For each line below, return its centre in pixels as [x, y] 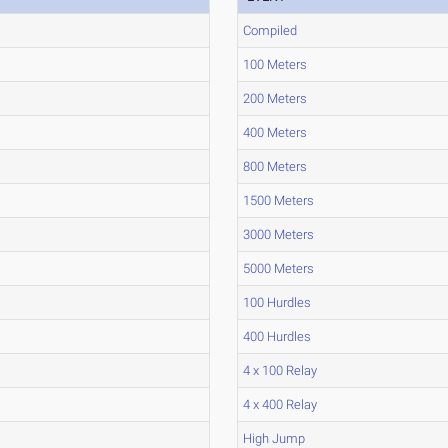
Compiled [270, 30]
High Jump [274, 438]
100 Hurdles [277, 302]
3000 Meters [279, 234]
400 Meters [275, 132]
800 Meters [275, 166]
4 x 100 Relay [280, 370]
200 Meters [275, 98]
